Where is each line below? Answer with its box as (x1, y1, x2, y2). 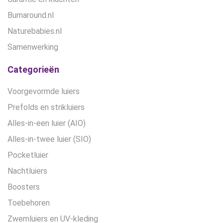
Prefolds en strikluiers (7, 103, 85, 112)
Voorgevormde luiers (7, 87, 80, 97)
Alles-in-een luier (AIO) (7, 118, 86, 128)
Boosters (7, 182, 40, 192)
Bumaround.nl (7, 10, 54, 20)
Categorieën (7, 64, 59, 75)
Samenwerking (7, 42, 58, 52)
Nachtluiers (7, 166, 47, 176)
